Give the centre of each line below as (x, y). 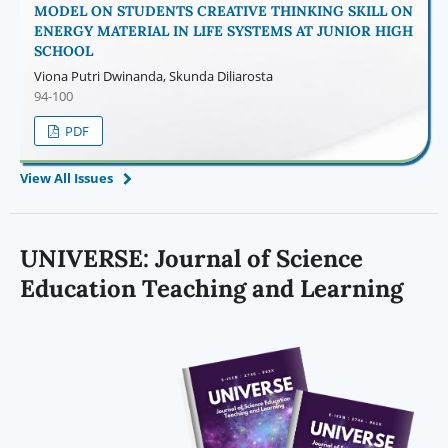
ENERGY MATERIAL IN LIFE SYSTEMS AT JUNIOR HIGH (223, 30)
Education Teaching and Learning (211, 288)
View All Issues (66, 177)
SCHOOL (63, 50)
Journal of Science (258, 258)
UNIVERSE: (87, 258)
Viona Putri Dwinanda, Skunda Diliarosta (153, 75)
